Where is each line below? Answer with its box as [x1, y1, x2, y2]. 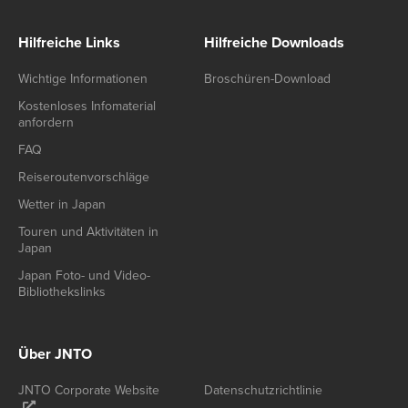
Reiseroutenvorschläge [18, 168, 149, 185]
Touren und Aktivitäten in [18, 223, 158, 240]
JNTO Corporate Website [18, 382, 159, 398]
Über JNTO [18, 344, 92, 363]
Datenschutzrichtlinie [204, 382, 322, 398]
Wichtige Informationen [18, 70, 148, 87]
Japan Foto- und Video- [18, 267, 150, 283]
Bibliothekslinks [18, 283, 106, 300]
